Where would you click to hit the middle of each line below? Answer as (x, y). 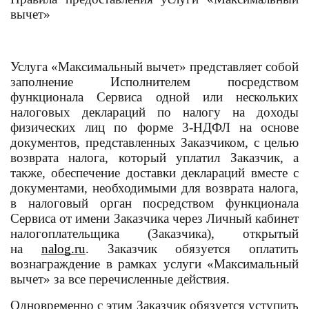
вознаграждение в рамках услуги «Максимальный (154, 264)
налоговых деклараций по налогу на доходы (154, 112)
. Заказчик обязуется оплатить (192, 249)
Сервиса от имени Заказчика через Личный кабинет (154, 218)
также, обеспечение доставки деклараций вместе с (154, 173)
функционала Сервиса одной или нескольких (154, 97)
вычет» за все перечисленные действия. (120, 279)
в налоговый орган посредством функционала (154, 203)
